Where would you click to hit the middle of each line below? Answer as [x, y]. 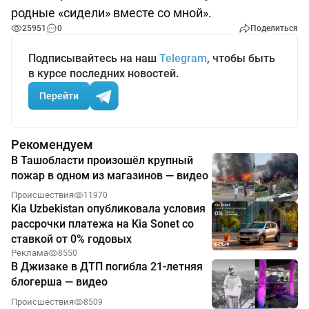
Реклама [30, 253]
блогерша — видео [59, 282]
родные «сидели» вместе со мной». [111, 13]
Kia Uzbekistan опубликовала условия [108, 209]
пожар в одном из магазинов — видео [110, 176]
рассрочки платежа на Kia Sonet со [102, 224]
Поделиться [274, 29]
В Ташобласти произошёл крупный [102, 161]
